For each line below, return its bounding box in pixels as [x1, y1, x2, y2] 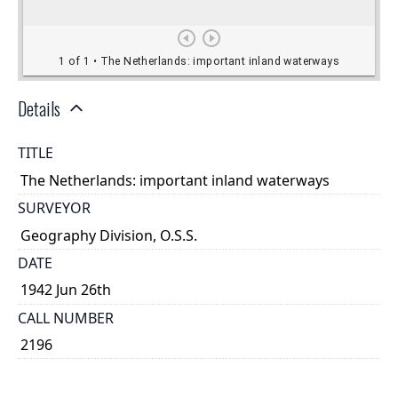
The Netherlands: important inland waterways [20, 170, 330, 190]
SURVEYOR [18, 198, 91, 219]
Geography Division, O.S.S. [20, 225, 198, 245]
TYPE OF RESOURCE [18, 362, 149, 383]
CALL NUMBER [18, 307, 114, 328]
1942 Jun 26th [20, 280, 112, 300]
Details [18, 95, 60, 123]
